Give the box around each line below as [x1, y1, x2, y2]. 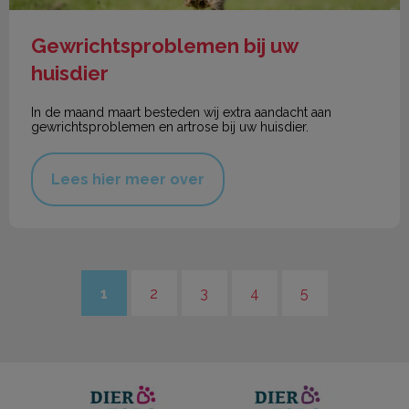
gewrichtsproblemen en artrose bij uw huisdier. [31, 120, 312, 135]
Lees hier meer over [51, 171, 204, 189]
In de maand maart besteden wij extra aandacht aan [31, 105, 331, 121]
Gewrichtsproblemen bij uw [31, 34, 298, 58]
